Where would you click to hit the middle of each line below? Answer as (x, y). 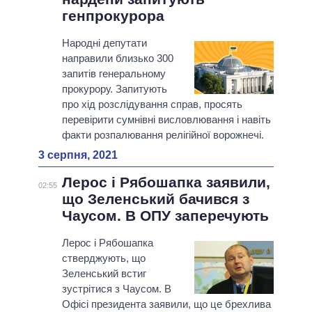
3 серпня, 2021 (78, 155)
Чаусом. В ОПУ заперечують (165, 216)
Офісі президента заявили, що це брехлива (166, 304)
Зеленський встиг (104, 274)
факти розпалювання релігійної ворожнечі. (163, 135)
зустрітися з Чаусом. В (116, 289)
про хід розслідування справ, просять (152, 104)
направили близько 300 (117, 58)
